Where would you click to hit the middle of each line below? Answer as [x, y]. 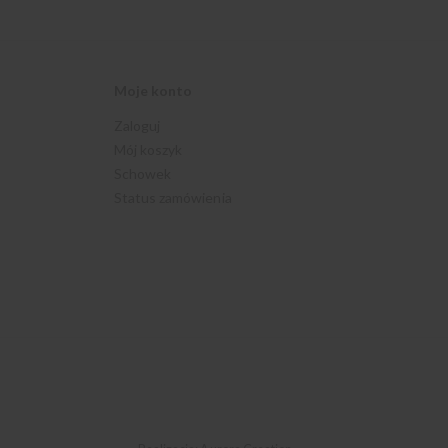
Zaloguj [137, 125]
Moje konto [153, 90]
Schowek [142, 173]
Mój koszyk [148, 149]
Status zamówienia [172, 197]
